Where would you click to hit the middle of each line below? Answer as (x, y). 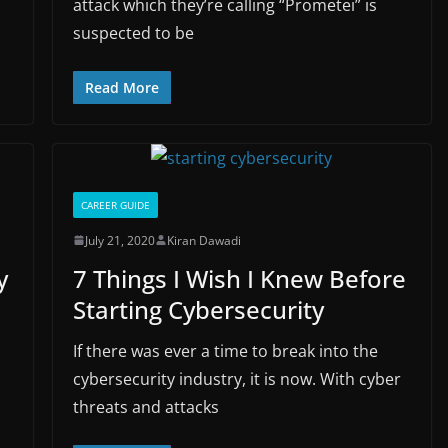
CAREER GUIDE (115, 204)
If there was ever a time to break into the (225, 350)
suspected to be (133, 32)
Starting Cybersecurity (198, 309)
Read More (121, 87)
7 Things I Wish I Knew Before (239, 278)
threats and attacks (145, 406)
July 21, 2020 (119, 240)
